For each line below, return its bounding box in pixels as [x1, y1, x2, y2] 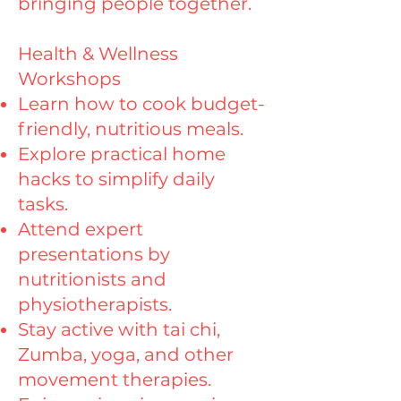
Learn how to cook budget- [18, 93, 265, 115]
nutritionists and [18, 269, 166, 290]
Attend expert [18, 218, 143, 240]
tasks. [18, 193, 68, 215]
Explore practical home [18, 143, 226, 165]
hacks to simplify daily [18, 168, 215, 190]
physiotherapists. [18, 294, 172, 315]
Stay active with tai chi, [18, 319, 220, 340]
